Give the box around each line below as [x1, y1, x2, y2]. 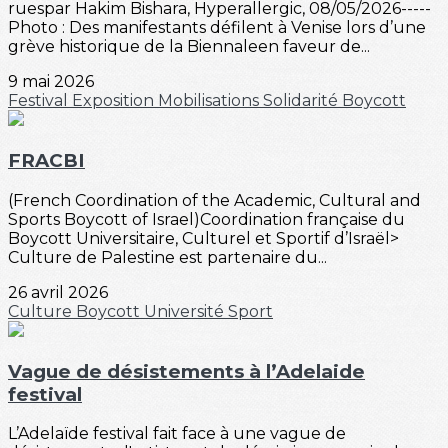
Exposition [72, 91, 158, 111]
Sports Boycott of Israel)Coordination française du [8, 209, 405, 229]
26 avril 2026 [8, 282, 108, 302]
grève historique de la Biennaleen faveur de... [8, 37, 370, 57]
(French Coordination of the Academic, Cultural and [8, 190, 421, 210]
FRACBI [8, 149, 85, 173]
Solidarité [263, 91, 342, 111]
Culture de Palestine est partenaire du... [8, 247, 327, 267]
